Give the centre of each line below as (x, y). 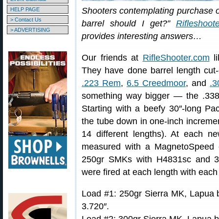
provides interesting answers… (142, 36)
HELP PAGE (25, 9)
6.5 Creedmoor (156, 83)
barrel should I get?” (129, 23)
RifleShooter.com (176, 58)
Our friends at (112, 58)
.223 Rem (101, 83)
